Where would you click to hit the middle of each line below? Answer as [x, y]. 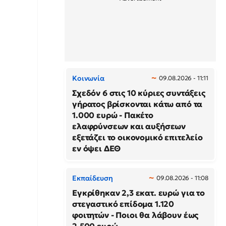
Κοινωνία [89, 78]
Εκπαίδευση [93, 178]
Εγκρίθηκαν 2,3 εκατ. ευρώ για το [138, 193]
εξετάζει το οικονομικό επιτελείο [137, 137]
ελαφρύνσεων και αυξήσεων [129, 126]
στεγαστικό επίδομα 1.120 [123, 204]
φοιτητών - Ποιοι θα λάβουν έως [135, 215]
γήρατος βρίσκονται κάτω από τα [137, 104]
